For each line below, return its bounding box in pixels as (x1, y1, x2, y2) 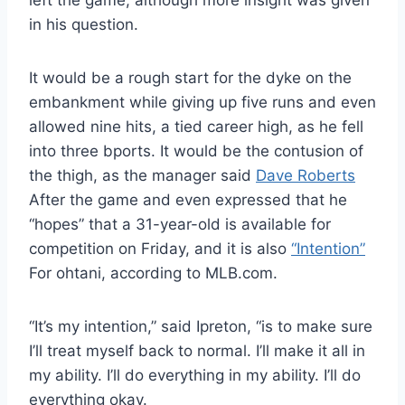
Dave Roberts (256, 166, 355, 185)
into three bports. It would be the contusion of (29, 142, 363, 161)
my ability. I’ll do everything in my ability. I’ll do (29, 366, 361, 385)
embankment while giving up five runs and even (29, 93, 376, 112)
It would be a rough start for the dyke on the (29, 69, 352, 88)
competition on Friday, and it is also (29, 240, 291, 259)
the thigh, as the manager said (29, 166, 256, 185)
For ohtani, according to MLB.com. (29, 264, 278, 283)
